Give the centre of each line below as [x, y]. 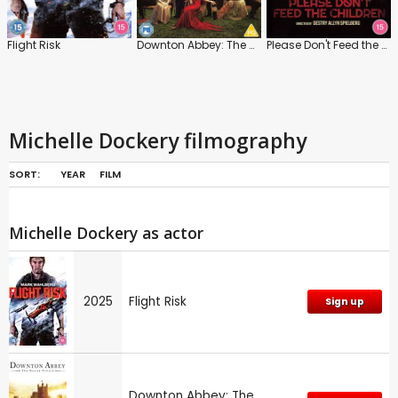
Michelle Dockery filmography [158, 140]
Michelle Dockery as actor [106, 232]
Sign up [345, 301]
